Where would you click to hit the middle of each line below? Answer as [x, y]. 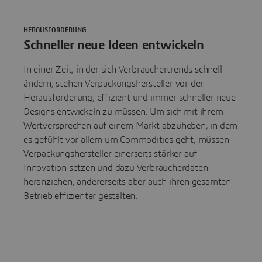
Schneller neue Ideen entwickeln [114, 45]
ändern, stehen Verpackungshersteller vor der [114, 84]
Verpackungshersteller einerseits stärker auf [111, 154]
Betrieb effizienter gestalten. [81, 196]
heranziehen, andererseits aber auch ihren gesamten [127, 182]
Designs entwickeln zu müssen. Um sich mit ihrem [123, 112]
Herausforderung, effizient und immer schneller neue [130, 98]
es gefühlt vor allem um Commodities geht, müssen [126, 140]
